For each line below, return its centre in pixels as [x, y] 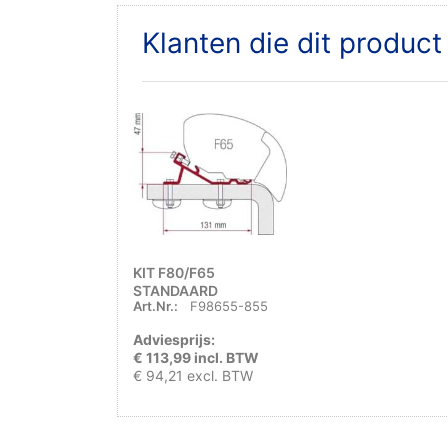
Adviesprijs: [175, 339]
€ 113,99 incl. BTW [196, 357]
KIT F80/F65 [174, 273]
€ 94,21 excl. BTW [193, 375]
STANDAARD [175, 291]
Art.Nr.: [155, 305]
